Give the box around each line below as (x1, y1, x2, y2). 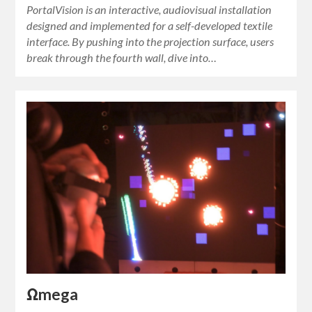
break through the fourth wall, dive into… (26, 50, 217, 64)
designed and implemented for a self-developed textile (26, 18, 273, 32)
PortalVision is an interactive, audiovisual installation (26, 2, 272, 16)
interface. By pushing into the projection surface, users (26, 34, 274, 48)
